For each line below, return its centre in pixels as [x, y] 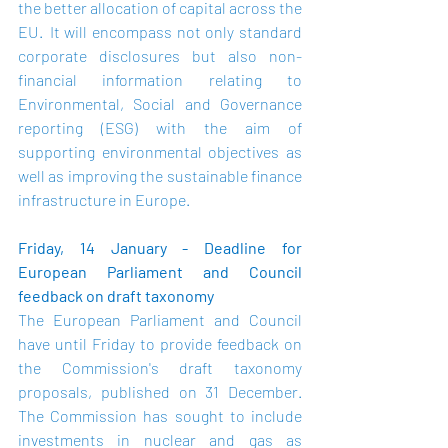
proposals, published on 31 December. [160, 391]
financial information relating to [160, 79]
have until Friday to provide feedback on [160, 343]
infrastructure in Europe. [104, 199]
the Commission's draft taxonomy [160, 367]
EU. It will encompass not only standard [160, 31]
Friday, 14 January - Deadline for [160, 247]
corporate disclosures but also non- [160, 55]
